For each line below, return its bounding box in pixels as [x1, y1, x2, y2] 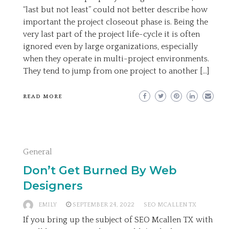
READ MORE [23, 94, 62, 100]
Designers [23, 179, 83, 193]
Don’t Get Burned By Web [23, 164, 177, 177]
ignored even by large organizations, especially [23, 42, 198, 51]
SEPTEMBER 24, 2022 [73, 201, 134, 208]
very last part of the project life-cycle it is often [23, 30, 200, 39]
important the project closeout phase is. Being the [23, 17, 208, 27]
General [23, 147, 52, 156]
